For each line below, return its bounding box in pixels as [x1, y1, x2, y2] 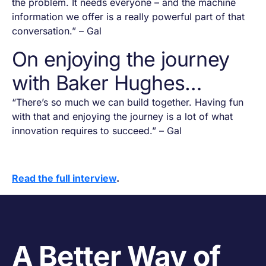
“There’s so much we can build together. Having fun [12, 96, 243, 109]
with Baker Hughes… [12, 71, 202, 96]
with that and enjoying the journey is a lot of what [12, 110, 233, 123]
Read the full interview [12, 172, 116, 185]
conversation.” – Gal [12, 25, 102, 37]
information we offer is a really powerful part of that [12, 11, 245, 23]
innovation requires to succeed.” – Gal [12, 125, 185, 137]
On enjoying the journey [12, 47, 230, 72]
